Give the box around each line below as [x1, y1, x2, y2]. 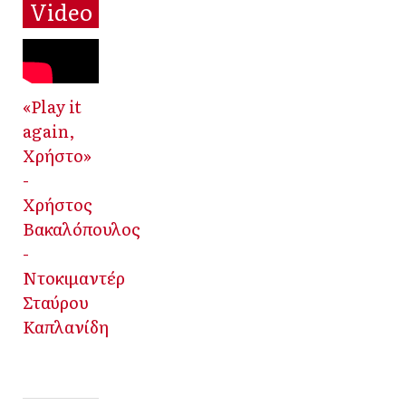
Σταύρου [23, 288, 89, 314]
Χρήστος [23, 190, 92, 217]
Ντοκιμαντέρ [23, 264, 125, 290]
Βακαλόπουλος [23, 215, 140, 241]
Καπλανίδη [23, 313, 109, 339]
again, [23, 117, 74, 143]
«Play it [23, 92, 82, 119]
